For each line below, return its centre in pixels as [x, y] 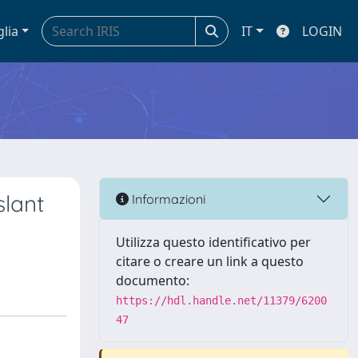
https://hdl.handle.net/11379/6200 [221, 300]
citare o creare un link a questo [210, 261]
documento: [153, 280]
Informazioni [167, 199]
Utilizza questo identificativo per [213, 242]
